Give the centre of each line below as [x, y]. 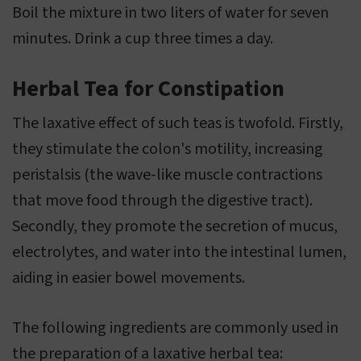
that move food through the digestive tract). [162, 201]
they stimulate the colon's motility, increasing [168, 149]
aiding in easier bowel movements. [129, 278]
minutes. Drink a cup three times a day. [143, 39]
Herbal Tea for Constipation [148, 89]
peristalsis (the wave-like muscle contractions [167, 175]
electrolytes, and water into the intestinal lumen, [179, 253]
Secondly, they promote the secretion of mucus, [175, 227]
